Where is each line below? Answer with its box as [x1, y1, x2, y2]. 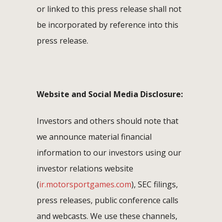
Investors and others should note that [37, 115, 178, 126]
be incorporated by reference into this [37, 19, 178, 30]
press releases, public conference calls [37, 194, 178, 206]
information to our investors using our [37, 147, 181, 158]
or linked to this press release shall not [37, 3, 181, 14]
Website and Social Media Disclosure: [37, 88, 183, 100]
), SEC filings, [131, 178, 178, 190]
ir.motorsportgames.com [39, 178, 131, 190]
